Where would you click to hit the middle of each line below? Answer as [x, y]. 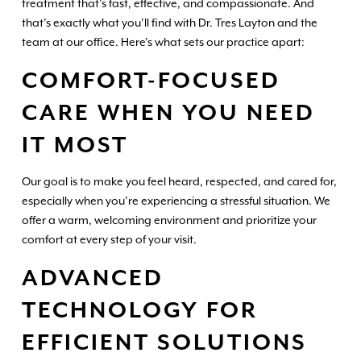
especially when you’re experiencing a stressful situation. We [176, 200]
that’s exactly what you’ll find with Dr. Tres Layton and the [169, 23]
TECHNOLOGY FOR [139, 311]
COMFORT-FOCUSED [151, 82]
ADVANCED [92, 278]
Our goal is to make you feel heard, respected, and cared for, [179, 181]
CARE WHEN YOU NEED [168, 114]
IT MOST [75, 146]
